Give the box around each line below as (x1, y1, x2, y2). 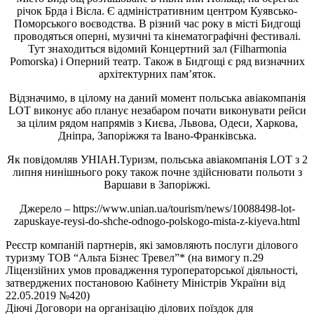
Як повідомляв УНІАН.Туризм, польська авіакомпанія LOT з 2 (6, 153, 308, 165)
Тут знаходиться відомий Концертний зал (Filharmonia (27, 42, 287, 55)
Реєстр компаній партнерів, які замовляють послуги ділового (6, 238, 298, 251)
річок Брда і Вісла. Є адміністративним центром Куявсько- (17, 4, 297, 17)
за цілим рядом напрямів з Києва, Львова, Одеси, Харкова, (16, 116, 298, 129)
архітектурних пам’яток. (98, 67, 216, 80)
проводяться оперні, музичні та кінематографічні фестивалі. (13, 29, 301, 42)
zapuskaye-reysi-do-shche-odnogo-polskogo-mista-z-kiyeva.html (14, 214, 300, 227)
